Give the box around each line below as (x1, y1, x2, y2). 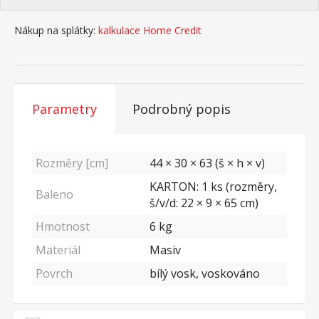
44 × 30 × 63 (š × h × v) (150, 155, 265, 171)
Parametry (32, 100, 97, 117)
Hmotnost (36, 219, 90, 234)
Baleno (36, 187, 73, 202)
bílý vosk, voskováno (150, 266, 260, 281)
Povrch (36, 266, 73, 281)
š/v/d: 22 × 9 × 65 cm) (150, 195, 258, 211)
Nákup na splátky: (14, 23, 95, 37)
